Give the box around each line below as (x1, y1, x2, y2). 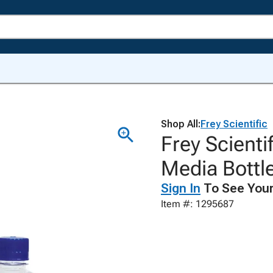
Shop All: (161, 118, 200, 130)
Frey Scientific (200, 118, 268, 130)
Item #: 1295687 (161, 198, 234, 210)
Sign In (161, 181, 200, 196)
